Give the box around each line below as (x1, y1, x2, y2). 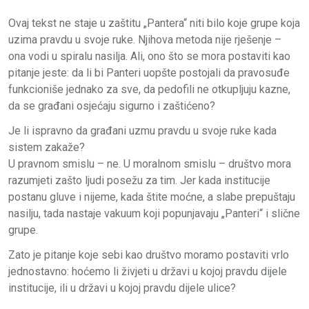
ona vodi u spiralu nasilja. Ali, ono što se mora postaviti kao (8, 49, 290, 63)
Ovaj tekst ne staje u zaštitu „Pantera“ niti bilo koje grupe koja (8, 16, 300, 30)
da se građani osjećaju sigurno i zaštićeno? (8, 99, 215, 112)
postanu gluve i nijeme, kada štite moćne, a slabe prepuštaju (8, 190, 295, 203)
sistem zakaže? (8, 140, 85, 154)
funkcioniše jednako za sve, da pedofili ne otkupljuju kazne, (8, 82, 290, 96)
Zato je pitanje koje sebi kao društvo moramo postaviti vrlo (8, 248, 289, 261)
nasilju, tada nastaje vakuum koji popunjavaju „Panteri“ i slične (8, 206, 300, 220)
